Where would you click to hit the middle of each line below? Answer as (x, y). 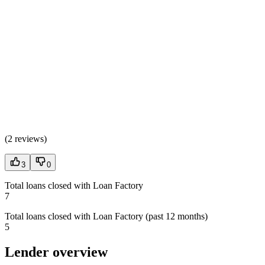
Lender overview (56, 252)
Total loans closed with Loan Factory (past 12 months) (106, 216)
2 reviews (26, 139)
